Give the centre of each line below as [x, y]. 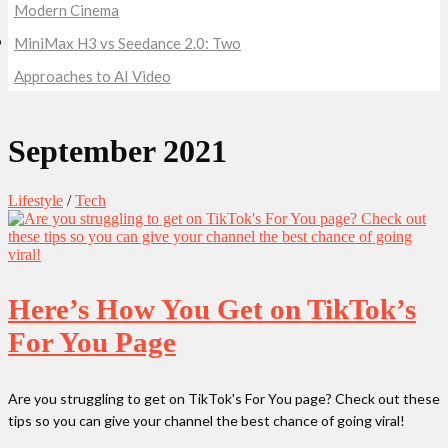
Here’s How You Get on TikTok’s [212, 308]
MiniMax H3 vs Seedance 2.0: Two [127, 43]
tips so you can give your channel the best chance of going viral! [206, 420]
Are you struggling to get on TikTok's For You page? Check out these [224, 398]
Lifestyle [35, 200]
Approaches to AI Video [92, 76]
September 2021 [117, 151]
